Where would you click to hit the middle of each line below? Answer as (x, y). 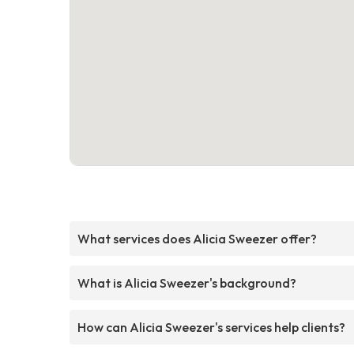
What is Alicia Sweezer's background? (187, 282)
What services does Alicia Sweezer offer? (197, 238)
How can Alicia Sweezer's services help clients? (211, 327)
